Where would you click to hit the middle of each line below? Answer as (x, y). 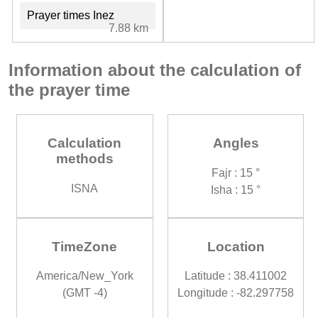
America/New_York (84, 276)
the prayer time (69, 89)
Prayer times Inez (71, 15)
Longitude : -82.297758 (236, 293)
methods (84, 159)
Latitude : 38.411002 (236, 276)
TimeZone (85, 246)
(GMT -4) (84, 293)
